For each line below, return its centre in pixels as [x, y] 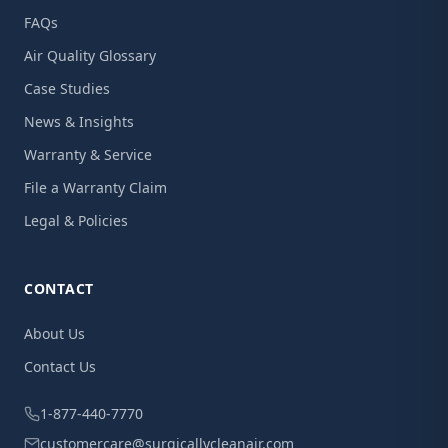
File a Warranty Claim [95, 187]
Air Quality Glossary [90, 55]
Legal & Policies [76, 220]
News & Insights [79, 121]
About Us [54, 333]
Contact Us [60, 366]
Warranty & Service [88, 154]
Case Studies [67, 88]
